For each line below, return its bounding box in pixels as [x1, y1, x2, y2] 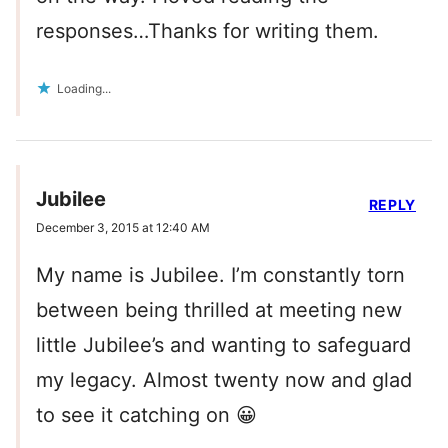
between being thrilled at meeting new [36, 297, 402, 322]
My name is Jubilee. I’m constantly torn [36, 262, 405, 287]
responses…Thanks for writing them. [36, 18, 379, 43]
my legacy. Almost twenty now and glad [36, 367, 412, 392]
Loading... [57, 80, 111, 96]
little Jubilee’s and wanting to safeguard [36, 332, 411, 357]
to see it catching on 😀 [36, 402, 257, 427]
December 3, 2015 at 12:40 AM [36, 219, 210, 235]
